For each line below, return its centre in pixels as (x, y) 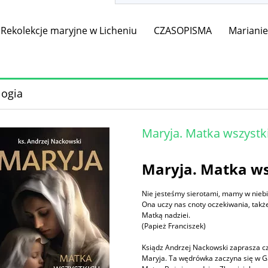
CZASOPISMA (183, 31)
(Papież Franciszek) (174, 226)
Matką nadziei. (166, 215)
